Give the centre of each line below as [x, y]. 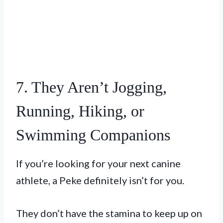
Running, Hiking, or [80, 111]
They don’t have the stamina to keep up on [109, 213]
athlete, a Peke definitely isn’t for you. [101, 180]
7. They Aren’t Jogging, [91, 87]
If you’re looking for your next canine [98, 163]
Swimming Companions [93, 135]
